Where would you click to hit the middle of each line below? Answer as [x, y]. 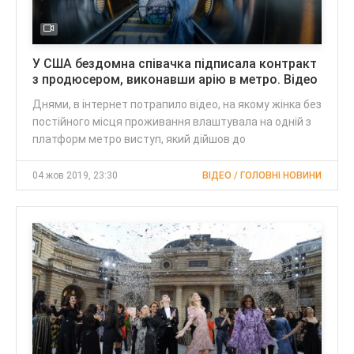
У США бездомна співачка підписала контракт [175, 63]
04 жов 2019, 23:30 [75, 175]
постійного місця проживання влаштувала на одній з [172, 121]
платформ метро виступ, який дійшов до [139, 139]
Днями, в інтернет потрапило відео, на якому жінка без [177, 104]
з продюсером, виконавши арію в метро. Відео [175, 79]
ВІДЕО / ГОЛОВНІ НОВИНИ [262, 175]
